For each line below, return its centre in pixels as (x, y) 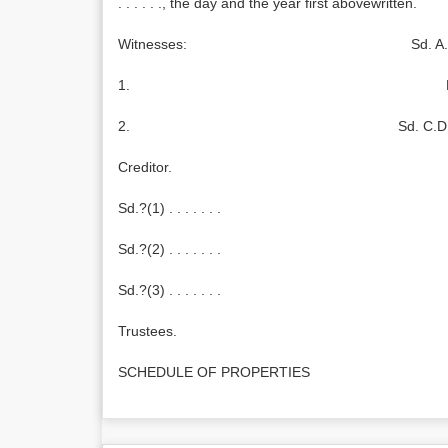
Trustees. (147, 331)
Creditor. (145, 167)
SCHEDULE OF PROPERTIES (214, 372)
